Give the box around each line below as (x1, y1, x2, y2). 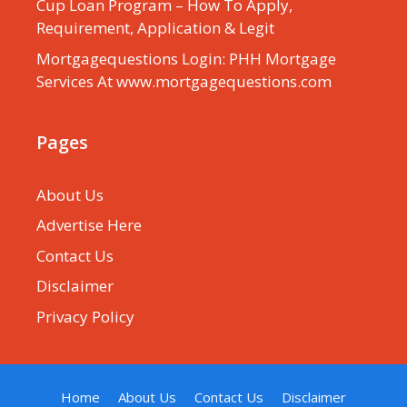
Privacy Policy (36, 305, 134, 327)
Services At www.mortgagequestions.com (36, 70, 332, 92)
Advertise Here (36, 214, 142, 236)
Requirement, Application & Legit (36, 17, 274, 39)
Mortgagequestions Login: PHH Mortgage (36, 47, 336, 69)
